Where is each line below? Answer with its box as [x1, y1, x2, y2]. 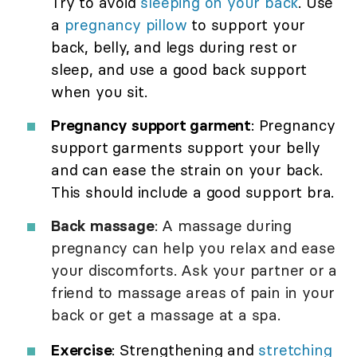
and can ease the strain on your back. [51, 160, 323, 180]
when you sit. [51, 82, 147, 102]
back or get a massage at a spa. [51, 305, 280, 325]
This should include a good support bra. [51, 182, 335, 202]
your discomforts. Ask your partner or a [51, 261, 338, 280]
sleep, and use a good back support [51, 60, 308, 80]
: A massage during [154, 216, 292, 236]
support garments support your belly [51, 138, 320, 158]
